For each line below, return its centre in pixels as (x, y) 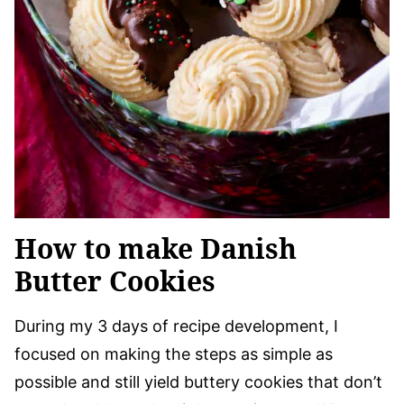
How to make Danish (156, 248)
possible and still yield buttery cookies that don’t (198, 381)
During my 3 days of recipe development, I (176, 326)
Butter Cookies (115, 280)
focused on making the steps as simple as (174, 353)
